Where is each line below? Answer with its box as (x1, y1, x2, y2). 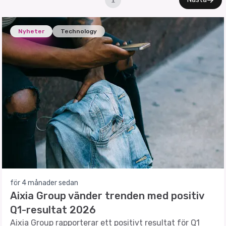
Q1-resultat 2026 (10, 204, 96, 216)
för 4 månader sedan (10, 179, 78, 187)
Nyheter (18, 28, 44, 35)
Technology (61, 28, 97, 35)
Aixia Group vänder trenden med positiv (10, 190, 204, 202)
